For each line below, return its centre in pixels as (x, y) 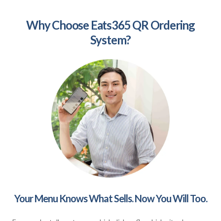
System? (110, 39)
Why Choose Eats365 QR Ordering (110, 25)
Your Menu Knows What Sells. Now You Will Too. (110, 198)
